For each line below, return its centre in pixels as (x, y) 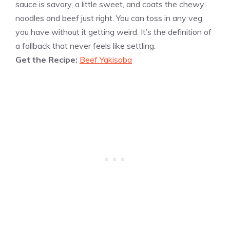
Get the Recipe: (47, 59)
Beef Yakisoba (106, 59)
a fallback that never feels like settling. (85, 45)
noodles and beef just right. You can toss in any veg (109, 18)
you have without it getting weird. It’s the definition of (113, 32)
